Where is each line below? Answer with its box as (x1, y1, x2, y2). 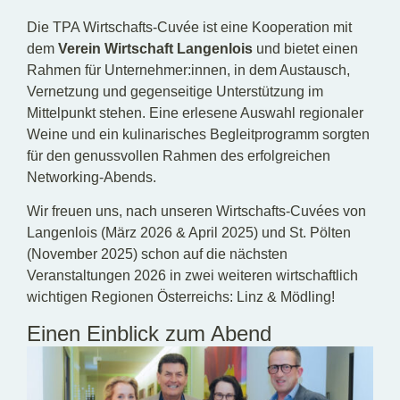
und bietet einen (253, 40, 358, 56)
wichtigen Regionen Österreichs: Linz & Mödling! (27, 289, 335, 305)
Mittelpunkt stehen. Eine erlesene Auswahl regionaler (27, 104, 363, 121)
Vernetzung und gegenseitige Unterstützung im (27, 83, 323, 99)
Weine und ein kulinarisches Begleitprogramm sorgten (27, 126, 370, 142)
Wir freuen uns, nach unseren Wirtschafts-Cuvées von (27, 204, 366, 220)
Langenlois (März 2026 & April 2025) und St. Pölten (27, 225, 351, 241)
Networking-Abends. (27, 169, 156, 185)
